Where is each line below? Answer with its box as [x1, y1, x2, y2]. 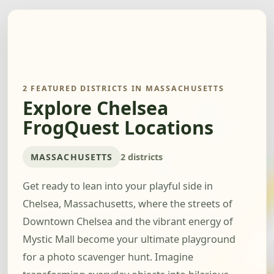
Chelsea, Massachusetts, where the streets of [23, 197, 232, 211]
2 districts [120, 150, 163, 163]
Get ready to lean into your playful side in [23, 179, 213, 193]
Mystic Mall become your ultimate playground [23, 232, 235, 246]
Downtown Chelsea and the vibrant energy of [23, 215, 233, 229]
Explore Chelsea [23, 95, 168, 121]
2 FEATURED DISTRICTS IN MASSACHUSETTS [23, 83, 224, 94]
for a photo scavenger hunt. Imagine [23, 250, 193, 264]
